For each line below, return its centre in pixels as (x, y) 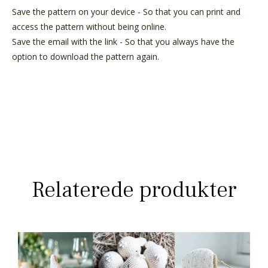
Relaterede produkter (134, 190)
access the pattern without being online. (89, 26)
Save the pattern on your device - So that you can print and (126, 11)
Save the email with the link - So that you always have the (123, 41)
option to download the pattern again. (87, 56)
